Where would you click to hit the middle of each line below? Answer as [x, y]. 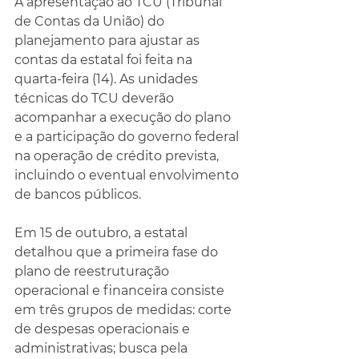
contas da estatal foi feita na [105, 60]
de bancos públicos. [78, 194]
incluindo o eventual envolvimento [128, 175]
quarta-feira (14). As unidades [108, 79]
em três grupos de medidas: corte [125, 310]
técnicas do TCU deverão [96, 98]
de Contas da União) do [91, 21]
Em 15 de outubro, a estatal [103, 233]
